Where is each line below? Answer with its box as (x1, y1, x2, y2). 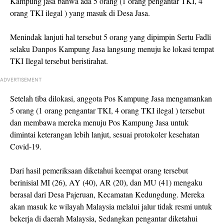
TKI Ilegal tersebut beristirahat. (10, 55, 108, 66)
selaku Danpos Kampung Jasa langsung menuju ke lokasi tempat (10, 43, 214, 54)
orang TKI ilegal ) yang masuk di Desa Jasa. (10, 7, 150, 18)
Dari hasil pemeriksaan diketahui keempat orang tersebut (10, 165, 188, 175)
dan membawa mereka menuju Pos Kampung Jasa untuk (10, 117, 188, 127)
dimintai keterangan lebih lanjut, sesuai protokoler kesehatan (10, 129, 199, 139)
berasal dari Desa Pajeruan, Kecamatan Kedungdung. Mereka (10, 189, 204, 199)
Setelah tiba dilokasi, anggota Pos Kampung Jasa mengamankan (10, 93, 212, 103)
